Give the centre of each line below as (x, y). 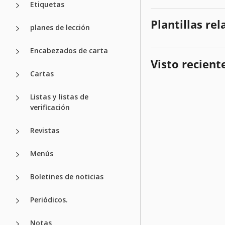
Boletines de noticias (67, 176)
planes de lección (60, 27)
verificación (50, 107)
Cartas (42, 73)
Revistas (45, 130)
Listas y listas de (59, 96)
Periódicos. (49, 199)
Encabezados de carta (69, 50)
